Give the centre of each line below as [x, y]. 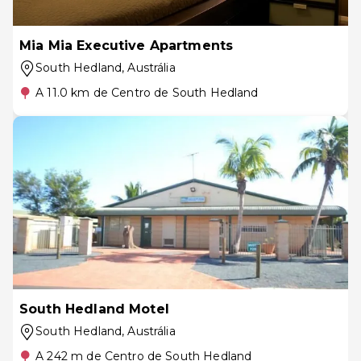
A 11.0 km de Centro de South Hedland [147, 93]
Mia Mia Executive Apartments [127, 46]
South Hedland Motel [94, 309]
